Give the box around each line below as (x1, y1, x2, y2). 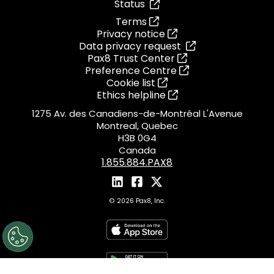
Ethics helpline (96, 88, 168, 103)
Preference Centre (85, 64, 179, 78)
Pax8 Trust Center (87, 51, 177, 66)
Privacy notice (97, 27, 168, 42)
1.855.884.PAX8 (102, 155, 172, 170)
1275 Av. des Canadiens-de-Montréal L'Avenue (31, 107, 243, 120)
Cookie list (106, 76, 158, 91)
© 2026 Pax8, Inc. (109, 196, 165, 206)
